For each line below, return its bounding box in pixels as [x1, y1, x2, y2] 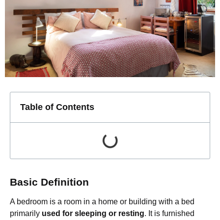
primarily [10, 209, 42, 218]
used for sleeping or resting [42, 209, 144, 218]
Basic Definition [10, 176, 89, 188]
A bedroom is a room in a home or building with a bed [10, 197, 194, 206]
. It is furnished [144, 209, 194, 218]
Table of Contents [20, 102, 94, 112]
